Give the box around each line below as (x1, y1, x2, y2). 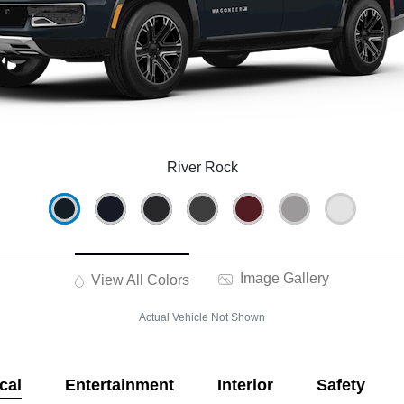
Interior (216, 376, 273, 395)
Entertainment (64, 376, 174, 395)
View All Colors (87, 272, 190, 289)
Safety (316, 376, 365, 395)
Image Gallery (236, 271, 330, 287)
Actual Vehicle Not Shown (139, 311, 265, 325)
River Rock (166, 160, 238, 176)
